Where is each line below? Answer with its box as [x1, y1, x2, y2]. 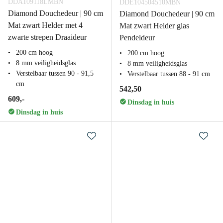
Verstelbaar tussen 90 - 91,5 [16, 70, 94, 77]
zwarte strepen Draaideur [8, 33, 87, 41]
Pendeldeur [119, 33, 155, 42]
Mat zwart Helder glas [119, 21, 189, 30]
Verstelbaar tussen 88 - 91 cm [127, 70, 210, 78]
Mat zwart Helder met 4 [8, 21, 83, 29]
